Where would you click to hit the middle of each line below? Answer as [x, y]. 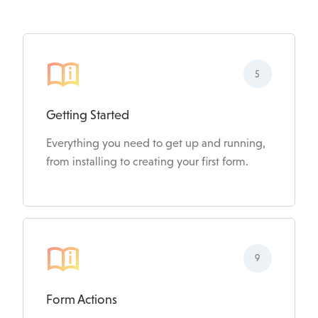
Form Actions [82, 299]
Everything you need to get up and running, [156, 143]
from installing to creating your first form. [147, 162]
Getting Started [88, 115]
